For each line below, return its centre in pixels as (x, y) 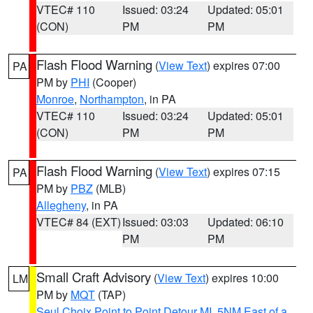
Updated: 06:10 (246, 222)
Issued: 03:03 (155, 222)
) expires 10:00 (242, 278)
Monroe (55, 99)
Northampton (112, 99)
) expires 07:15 (243, 172)
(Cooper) (113, 82)
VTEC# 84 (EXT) (79, 222)
